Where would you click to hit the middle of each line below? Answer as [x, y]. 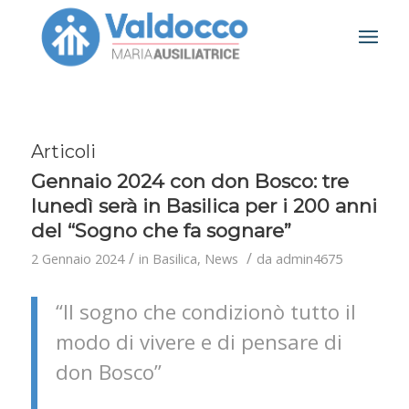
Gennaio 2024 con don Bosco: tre [189, 181]
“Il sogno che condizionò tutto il [205, 311]
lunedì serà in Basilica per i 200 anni [204, 206]
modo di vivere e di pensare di [199, 341]
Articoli [63, 152]
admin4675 [309, 258]
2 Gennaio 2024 [77, 258]
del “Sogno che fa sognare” [161, 231]
